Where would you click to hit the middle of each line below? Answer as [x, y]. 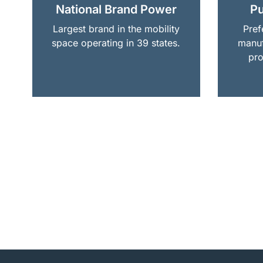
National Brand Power [116, 9]
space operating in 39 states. [116, 43]
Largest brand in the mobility [116, 28]
